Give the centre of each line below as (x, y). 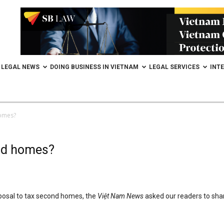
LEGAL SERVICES (174, 67)
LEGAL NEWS (20, 67)
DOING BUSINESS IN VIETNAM (94, 67)
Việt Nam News (121, 196)
